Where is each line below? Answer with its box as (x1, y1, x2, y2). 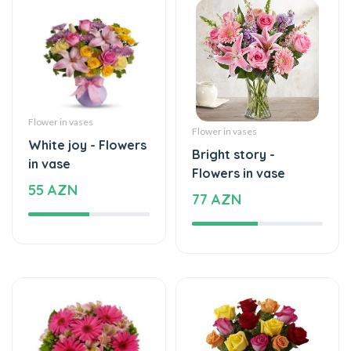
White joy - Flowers (28, 89, 147, 105)
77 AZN (192, 142, 241, 161)
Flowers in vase (192, 117, 285, 133)
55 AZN (28, 132, 78, 151)
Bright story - (192, 98, 275, 114)
